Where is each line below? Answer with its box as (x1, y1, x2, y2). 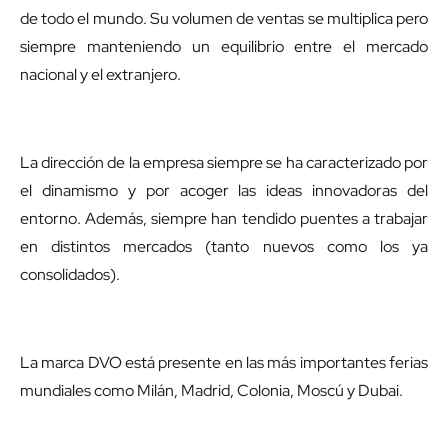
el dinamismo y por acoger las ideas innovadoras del (20, 180, 428, 201)
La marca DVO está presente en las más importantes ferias (20, 352, 428, 373)
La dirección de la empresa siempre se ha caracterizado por (20, 152, 428, 173)
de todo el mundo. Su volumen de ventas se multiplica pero (20, 8, 428, 29)
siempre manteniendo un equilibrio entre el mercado (20, 36, 428, 57)
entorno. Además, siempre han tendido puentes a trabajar (20, 208, 428, 229)
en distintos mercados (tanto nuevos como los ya (20, 236, 428, 257)
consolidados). (20, 264, 120, 285)
